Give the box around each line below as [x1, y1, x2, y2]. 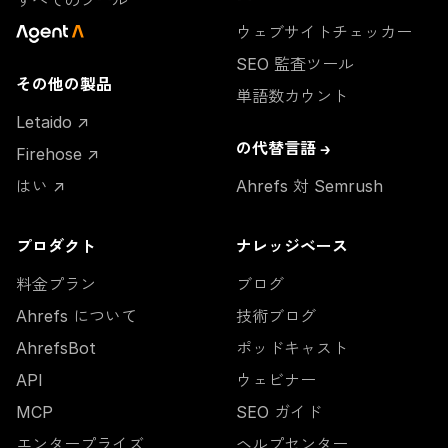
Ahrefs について [16, 306, 137, 327]
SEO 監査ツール [236, 54, 354, 75]
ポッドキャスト [236, 338, 348, 359]
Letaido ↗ [16, 112, 89, 133]
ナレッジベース [236, 240, 348, 256]
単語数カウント [236, 86, 348, 107]
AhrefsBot [16, 338, 96, 359]
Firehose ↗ [16, 144, 99, 165]
